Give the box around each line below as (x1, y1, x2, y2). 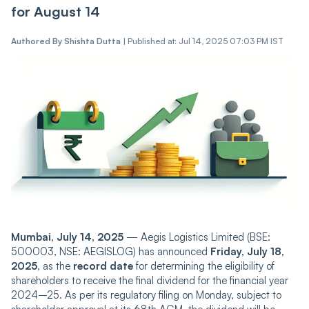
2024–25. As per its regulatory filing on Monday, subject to (11, 288, 281, 301)
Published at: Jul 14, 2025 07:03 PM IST (128, 35, 283, 46)
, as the (37, 259, 73, 272)
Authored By (11, 35, 62, 46)
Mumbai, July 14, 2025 (11, 230, 123, 243)
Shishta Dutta (64, 35, 121, 46)
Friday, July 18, (210, 244, 284, 258)
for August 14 (11, 2, 100, 20)
